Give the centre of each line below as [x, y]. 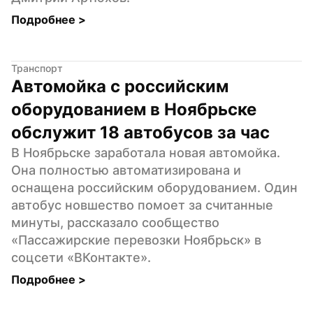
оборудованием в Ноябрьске [134, 109]
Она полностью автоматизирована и [126, 170]
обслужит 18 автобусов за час [140, 132]
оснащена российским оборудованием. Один [154, 187]
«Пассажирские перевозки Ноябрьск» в [136, 240]
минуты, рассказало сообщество [115, 222]
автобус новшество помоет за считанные [142, 205]
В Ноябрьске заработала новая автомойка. [146, 152]
